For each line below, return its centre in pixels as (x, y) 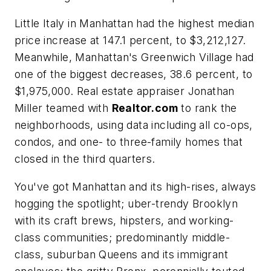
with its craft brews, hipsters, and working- (124, 220)
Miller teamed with (63, 108)
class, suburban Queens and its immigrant (121, 254)
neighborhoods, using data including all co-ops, (134, 125)
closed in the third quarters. (85, 159)
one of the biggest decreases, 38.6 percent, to (134, 74)
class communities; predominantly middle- (122, 237)
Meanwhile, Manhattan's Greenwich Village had (134, 57)
